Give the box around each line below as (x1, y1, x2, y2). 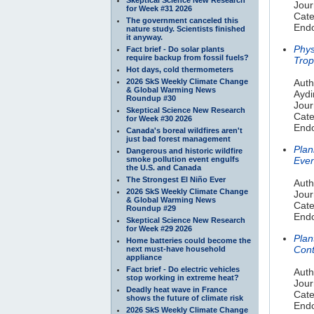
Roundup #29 (126, 203, 176, 212)
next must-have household (126, 244, 226, 253)
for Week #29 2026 (126, 224, 192, 233)
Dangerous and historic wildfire (126, 146, 243, 155)
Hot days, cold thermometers (126, 64, 233, 74)
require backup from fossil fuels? (126, 53, 249, 62)
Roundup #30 (126, 93, 176, 102)
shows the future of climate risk (126, 293, 243, 302)
